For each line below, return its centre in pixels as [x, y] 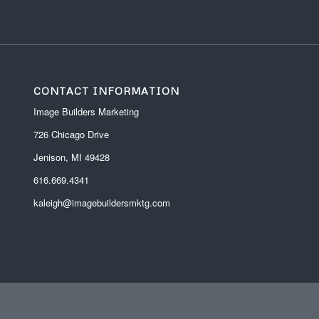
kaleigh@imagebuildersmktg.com [101, 202]
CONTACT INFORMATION [106, 90]
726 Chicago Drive [71, 134]
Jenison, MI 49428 [71, 157]
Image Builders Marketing [86, 111]
